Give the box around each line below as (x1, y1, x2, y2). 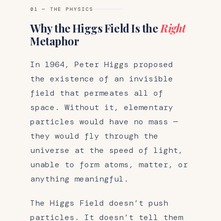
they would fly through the (30, 130, 158, 141)
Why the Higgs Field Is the (30, 20, 161, 36)
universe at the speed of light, (30, 145, 183, 155)
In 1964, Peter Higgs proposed (30, 59, 173, 70)
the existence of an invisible (30, 73, 173, 84)
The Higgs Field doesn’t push (30, 197, 168, 208)
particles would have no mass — (30, 116, 178, 127)
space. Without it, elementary (30, 102, 173, 112)
